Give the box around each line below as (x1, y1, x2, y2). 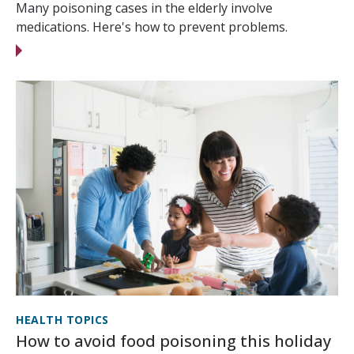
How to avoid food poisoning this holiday (16, 330, 331, 352)
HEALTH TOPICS (16, 312, 109, 328)
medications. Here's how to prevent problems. (16, 18, 288, 36)
